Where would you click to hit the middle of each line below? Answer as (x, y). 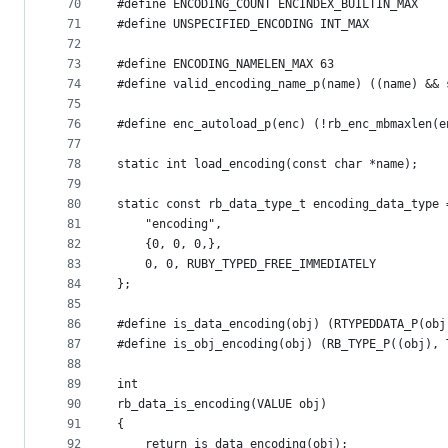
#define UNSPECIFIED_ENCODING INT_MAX (243, 24)
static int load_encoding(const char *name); (267, 164)
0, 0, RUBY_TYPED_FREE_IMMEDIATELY (246, 264)
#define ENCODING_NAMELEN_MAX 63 (225, 64)
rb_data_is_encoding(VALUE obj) (222, 404)
